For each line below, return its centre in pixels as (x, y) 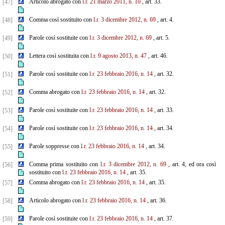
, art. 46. (157, 56)
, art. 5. (160, 38)
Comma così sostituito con (61, 20)
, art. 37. (163, 218)
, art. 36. (156, 200)
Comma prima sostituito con (65, 164)
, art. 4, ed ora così (191, 164)
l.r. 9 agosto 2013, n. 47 (118, 56)
